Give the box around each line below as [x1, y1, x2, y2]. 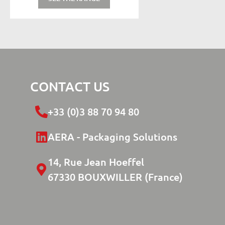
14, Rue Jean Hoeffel [48, 155, 144, 168]
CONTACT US [30, 78, 109, 94]
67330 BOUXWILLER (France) [48, 170, 183, 183]
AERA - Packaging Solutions [48, 130, 177, 143]
